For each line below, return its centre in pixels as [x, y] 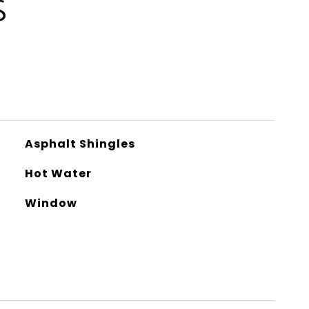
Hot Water [58, 173]
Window [51, 203]
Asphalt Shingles [80, 144]
